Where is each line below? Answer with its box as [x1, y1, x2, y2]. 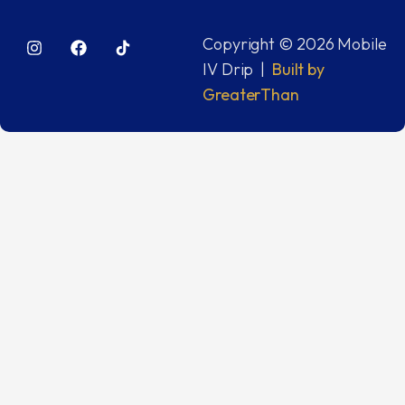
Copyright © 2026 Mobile [202, 33, 387, 55]
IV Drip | [202, 59, 268, 80]
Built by [268, 59, 325, 80]
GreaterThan [202, 84, 299, 106]
